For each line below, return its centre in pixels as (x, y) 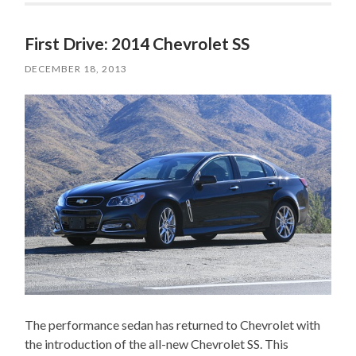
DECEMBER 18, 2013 (76, 69)
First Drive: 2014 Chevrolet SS (137, 44)
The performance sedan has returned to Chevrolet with (173, 325)
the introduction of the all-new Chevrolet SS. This (157, 344)
